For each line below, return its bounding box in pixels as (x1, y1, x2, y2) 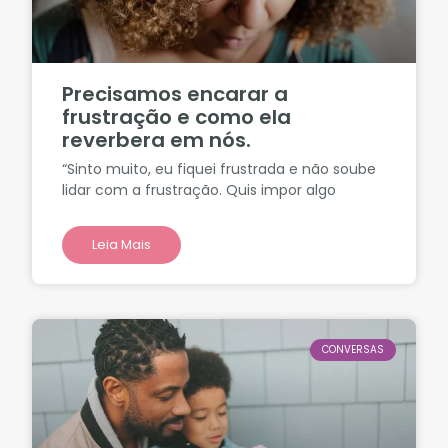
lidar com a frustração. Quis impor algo (62, 179, 337, 200)
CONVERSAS (321, 341, 384, 357)
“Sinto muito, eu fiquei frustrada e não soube (62, 158, 377, 179)
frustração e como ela (62, 102, 292, 131)
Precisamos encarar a (62, 79, 289, 108)
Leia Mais (92, 234, 152, 254)
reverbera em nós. (62, 125, 252, 154)
